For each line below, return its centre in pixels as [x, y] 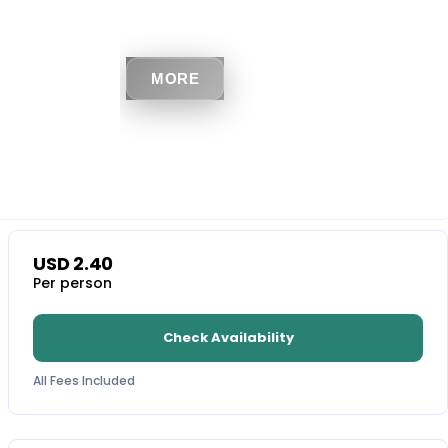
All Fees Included [84, 380]
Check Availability [228, 337]
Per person [73, 283]
